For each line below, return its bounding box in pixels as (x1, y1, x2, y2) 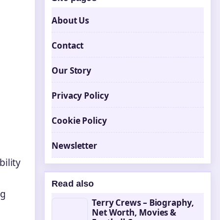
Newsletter (52, 140, 97, 151)
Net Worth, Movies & (92, 207, 177, 218)
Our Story (52, 65, 92, 76)
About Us (52, 15, 89, 26)
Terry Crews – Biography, (92, 197, 194, 208)
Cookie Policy (52, 115, 107, 126)
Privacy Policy (52, 90, 109, 101)
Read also (52, 179, 94, 189)
